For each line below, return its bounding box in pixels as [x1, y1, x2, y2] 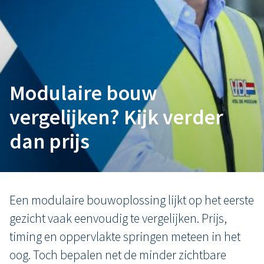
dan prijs [9, 128, 90, 154]
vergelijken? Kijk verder [9, 104, 223, 130]
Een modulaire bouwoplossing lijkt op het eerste [9, 192, 254, 208]
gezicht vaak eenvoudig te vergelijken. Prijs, [9, 210, 227, 226]
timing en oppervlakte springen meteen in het [9, 229, 240, 245]
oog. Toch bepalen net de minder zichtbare [9, 247, 226, 263]
